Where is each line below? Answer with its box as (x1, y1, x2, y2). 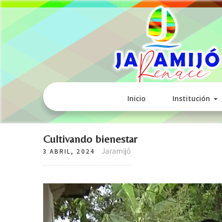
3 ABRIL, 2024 (43, 147, 95, 156)
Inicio (127, 94, 146, 103)
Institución (172, 94, 210, 103)
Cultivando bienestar (43, 133, 137, 145)
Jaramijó (102, 146, 131, 156)
